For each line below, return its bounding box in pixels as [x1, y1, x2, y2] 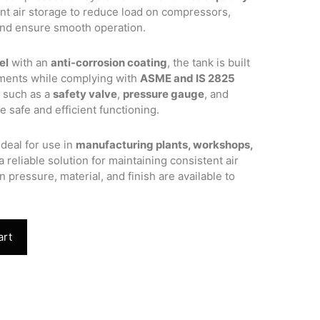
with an [9, 56, 51, 69]
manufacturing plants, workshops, [76, 138, 254, 151]
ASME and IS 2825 [140, 71, 236, 85]
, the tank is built [167, 56, 251, 69]
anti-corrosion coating [51, 56, 168, 69]
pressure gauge [123, 87, 205, 101]
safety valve [53, 87, 118, 101]
